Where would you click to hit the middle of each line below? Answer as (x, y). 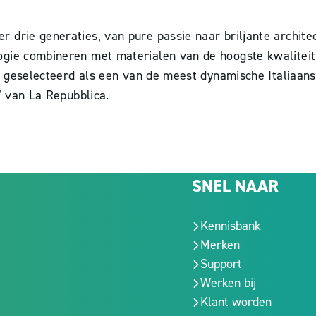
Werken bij (228, 283)
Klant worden (236, 302)
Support (221, 264)
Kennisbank (231, 226)
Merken (220, 245)
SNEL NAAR (235, 186)
